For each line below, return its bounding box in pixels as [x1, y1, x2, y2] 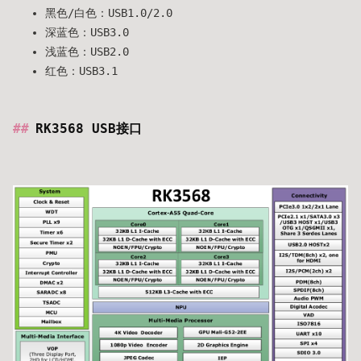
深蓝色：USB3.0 [45, 26, 129, 39]
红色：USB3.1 [45, 64, 118, 78]
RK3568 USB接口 [35, 121, 142, 137]
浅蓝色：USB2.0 [45, 45, 129, 59]
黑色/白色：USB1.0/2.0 [45, 6, 172, 20]
